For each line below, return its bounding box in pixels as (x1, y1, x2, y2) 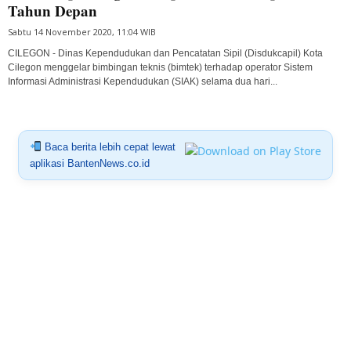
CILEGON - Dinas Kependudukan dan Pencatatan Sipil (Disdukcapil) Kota (8, 47, 323, 59)
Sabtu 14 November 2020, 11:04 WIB (8, 25, 156, 38)
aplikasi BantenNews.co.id (29, 157, 150, 169)
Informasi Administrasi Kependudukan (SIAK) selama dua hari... (8, 75, 277, 87)
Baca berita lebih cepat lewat (41, 140, 175, 153)
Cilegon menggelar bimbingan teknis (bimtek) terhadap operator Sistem (8, 61, 313, 73)
